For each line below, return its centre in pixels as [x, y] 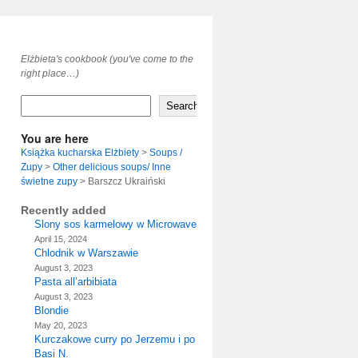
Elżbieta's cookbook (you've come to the [107, 59]
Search [183, 106]
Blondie [51, 310]
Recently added [64, 210]
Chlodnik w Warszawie [86, 253]
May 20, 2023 [60, 325]
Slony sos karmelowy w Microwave [115, 224]
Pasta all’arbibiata [75, 282]
